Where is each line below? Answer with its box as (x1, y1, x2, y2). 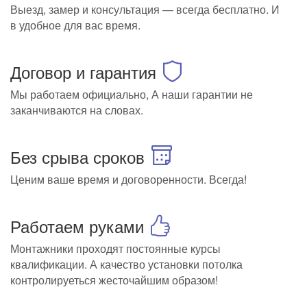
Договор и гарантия (10, 60, 156, 84)
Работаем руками (10, 214, 144, 238)
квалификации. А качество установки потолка (10, 256, 243, 273)
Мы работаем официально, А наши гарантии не (10, 86, 253, 103)
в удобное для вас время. (10, 17, 140, 34)
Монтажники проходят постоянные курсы (10, 241, 221, 257)
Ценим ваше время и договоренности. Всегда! (10, 171, 247, 188)
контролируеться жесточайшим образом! (10, 272, 218, 288)
